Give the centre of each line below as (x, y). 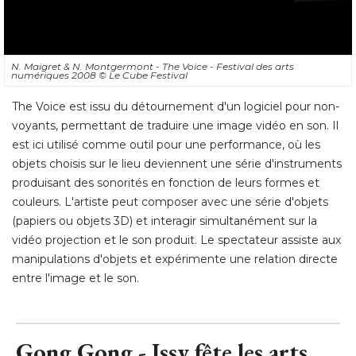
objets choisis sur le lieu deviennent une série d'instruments (177, 164)
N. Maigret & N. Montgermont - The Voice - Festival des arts (153, 67)
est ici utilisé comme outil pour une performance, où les (166, 145)
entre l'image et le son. (75, 279)
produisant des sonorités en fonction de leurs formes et (166, 183)
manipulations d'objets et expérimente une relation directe (175, 259)
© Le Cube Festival (143, 75)
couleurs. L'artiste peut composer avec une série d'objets (170, 202)
